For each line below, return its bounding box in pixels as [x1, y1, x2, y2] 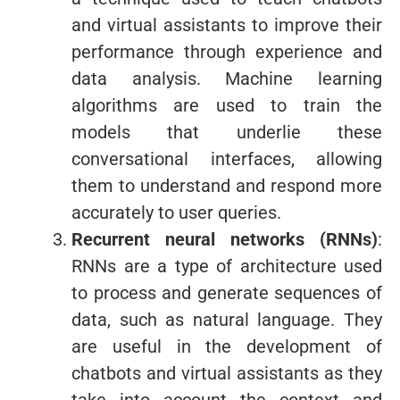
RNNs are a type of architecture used [71, 254, 382, 277]
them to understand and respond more [71, 174, 382, 196]
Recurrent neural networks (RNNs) [71, 228, 378, 250]
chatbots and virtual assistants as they [71, 362, 382, 384]
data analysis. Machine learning [71, 67, 382, 89]
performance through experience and [71, 40, 382, 62]
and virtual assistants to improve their [71, 13, 382, 36]
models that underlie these [71, 121, 382, 143]
